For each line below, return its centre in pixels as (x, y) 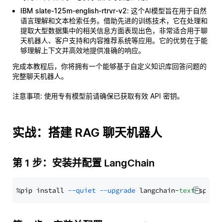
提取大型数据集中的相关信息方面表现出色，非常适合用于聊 (114, 30)
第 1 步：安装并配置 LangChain (83, 163)
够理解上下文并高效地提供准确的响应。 (83, 50)
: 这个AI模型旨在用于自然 (167, 11)
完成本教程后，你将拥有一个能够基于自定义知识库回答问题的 (110, 66)
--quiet (82, 190)
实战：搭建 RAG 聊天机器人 (87, 133)
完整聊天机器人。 (40, 76)
